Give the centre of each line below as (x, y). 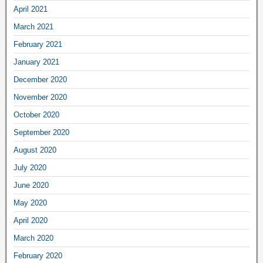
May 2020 (30, 203)
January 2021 (36, 62)
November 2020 (40, 97)
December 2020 (40, 79)
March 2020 (33, 238)
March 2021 (33, 26)
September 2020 (41, 132)
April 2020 (31, 220)
